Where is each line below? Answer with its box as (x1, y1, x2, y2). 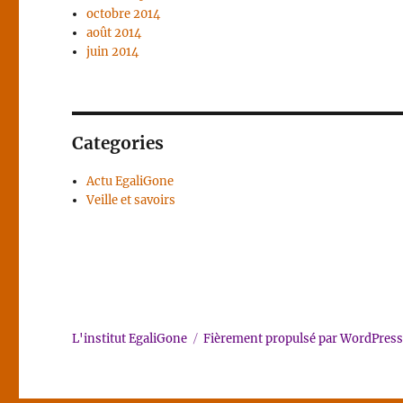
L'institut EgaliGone (72, 331, 188, 346)
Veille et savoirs (86, 193, 176, 208)
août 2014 (86, 25, 142, 40)
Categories (72, 132, 165, 154)
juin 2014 (86, 44, 139, 59)
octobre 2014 (86, 6, 161, 22)
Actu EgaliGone (86, 174, 175, 189)
